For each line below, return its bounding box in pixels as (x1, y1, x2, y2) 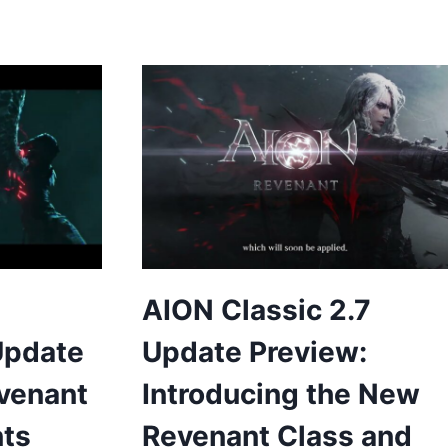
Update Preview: (142, 334, 367, 369)
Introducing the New (142, 376, 420, 411)
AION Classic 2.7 (142, 292, 371, 327)
